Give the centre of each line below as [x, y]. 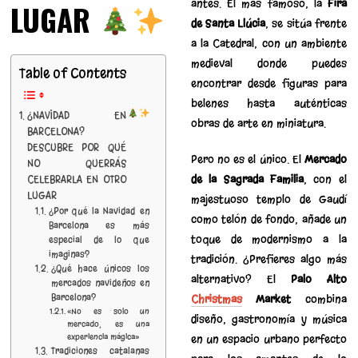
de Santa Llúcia [228, 23]
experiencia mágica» [103, 336]
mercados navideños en [100, 282]
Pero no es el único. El [247, 159]
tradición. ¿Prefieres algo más [268, 259]
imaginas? [69, 254]
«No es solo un [109, 311]
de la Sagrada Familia [247, 179]
